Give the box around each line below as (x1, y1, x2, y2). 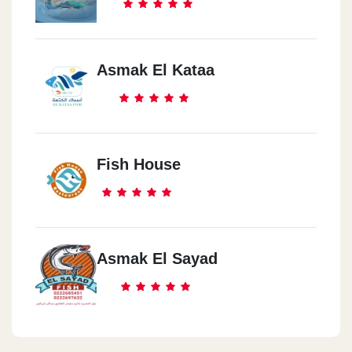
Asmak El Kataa (97, 61, 214, 79)
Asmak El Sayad (97, 250, 218, 267)
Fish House (97, 156, 181, 173)
